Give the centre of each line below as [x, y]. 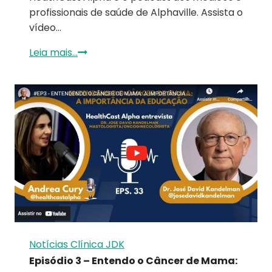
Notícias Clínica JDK [77, 245]
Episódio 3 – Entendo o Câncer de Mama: [133, 261]
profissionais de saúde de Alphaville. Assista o [136, 12]
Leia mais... [53, 52]
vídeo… [45, 27]
